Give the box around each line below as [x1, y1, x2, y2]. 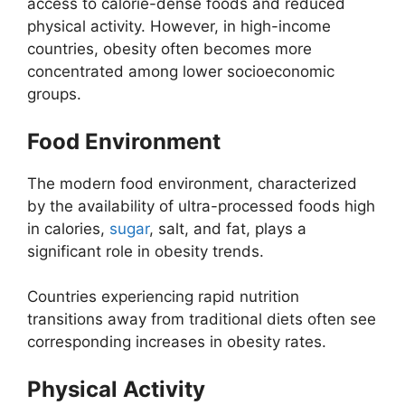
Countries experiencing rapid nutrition [27, 287, 299, 306]
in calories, [27, 219, 109, 238]
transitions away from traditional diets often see [27, 310, 376, 329]
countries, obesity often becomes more [27, 40, 312, 59]
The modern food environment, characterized [27, 174, 357, 193]
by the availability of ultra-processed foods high [27, 196, 375, 215]
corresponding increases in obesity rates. [27, 333, 326, 352]
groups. [27, 85, 81, 104]
